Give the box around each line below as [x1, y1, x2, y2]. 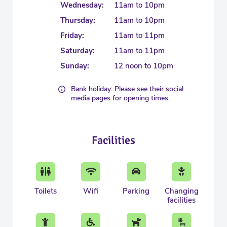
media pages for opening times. [71, 93, 170, 103]
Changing [164, 185, 199, 196]
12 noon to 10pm [114, 60, 173, 71]
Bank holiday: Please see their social [71, 84, 183, 94]
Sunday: [60, 60, 89, 71]
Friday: [60, 30, 84, 41]
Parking [123, 185, 150, 196]
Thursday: [60, 15, 95, 25]
